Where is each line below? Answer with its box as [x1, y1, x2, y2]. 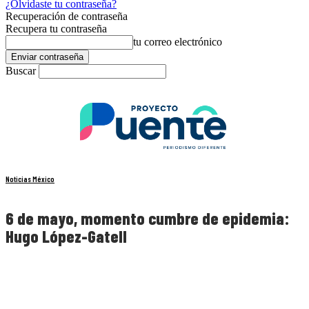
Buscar [6, 65, 36, 77]
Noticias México [6, 175, 54, 184]
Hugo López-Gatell [6, 226, 127, 247]
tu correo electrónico [133, 36, 222, 48]
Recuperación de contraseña [6, 10, 128, 22]
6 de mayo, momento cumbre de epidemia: [6, 208, 289, 229]
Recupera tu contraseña [6, 23, 107, 34]
